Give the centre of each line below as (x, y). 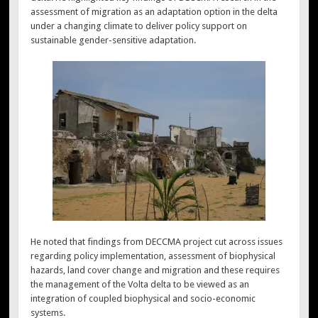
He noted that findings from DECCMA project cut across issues (157, 241)
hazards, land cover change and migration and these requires (155, 270)
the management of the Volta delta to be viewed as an (140, 284)
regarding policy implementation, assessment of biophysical (153, 256)
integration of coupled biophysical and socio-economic (143, 298)
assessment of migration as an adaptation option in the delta (154, 11)
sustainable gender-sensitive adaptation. (114, 40)
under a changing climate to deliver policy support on (139, 26)
